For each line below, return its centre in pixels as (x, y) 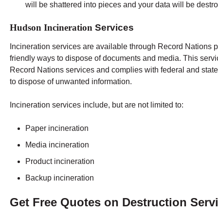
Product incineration (60, 161)
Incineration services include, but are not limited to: (97, 105)
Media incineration (57, 145)
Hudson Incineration (51, 28)
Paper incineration (57, 128)
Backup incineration (60, 178)
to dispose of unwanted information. (72, 81)
